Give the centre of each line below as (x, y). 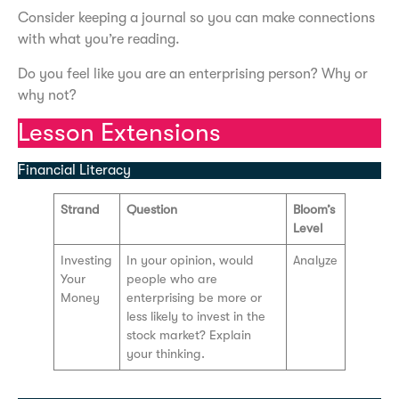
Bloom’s (314, 210)
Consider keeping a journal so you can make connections (196, 18)
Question (152, 210)
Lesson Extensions (119, 133)
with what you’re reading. (99, 40)
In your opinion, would (191, 261)
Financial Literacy (74, 171)
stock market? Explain (189, 336)
